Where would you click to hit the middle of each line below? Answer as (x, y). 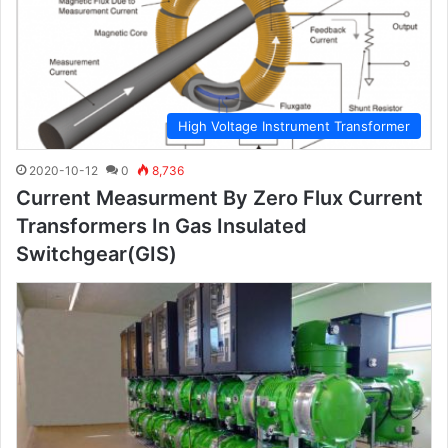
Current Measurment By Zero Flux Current (219, 198)
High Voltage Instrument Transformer (294, 126)
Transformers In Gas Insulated (161, 226)
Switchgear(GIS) (96, 254)
